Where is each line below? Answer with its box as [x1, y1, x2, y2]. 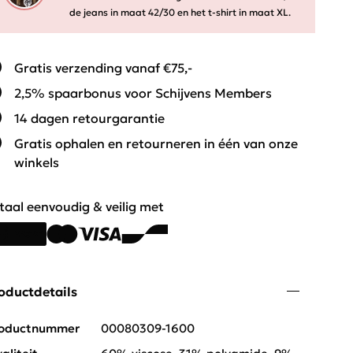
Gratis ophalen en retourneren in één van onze [14, 136, 298, 151]
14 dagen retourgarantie [14, 110, 165, 126]
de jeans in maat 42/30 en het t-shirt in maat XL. [69, 6, 291, 18]
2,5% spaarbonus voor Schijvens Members [14, 85, 272, 101]
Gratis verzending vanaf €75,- [14, 60, 192, 76]
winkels [14, 154, 59, 170]
